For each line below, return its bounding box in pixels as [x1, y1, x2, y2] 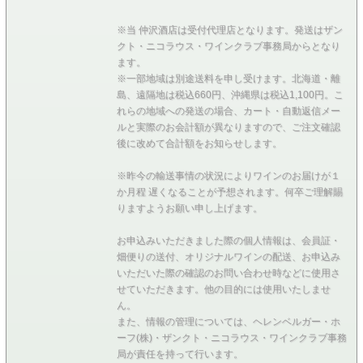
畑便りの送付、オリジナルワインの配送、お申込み [116, 250, 340, 263]
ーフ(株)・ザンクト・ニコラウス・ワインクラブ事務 [116, 331, 347, 344]
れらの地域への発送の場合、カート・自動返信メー [116, 105, 340, 117]
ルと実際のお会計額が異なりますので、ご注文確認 [116, 121, 340, 133]
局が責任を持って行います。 [116, 348, 243, 360]
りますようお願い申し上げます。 [116, 202, 263, 214]
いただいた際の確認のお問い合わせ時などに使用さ [116, 267, 340, 279]
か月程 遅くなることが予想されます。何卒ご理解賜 [116, 186, 343, 198]
